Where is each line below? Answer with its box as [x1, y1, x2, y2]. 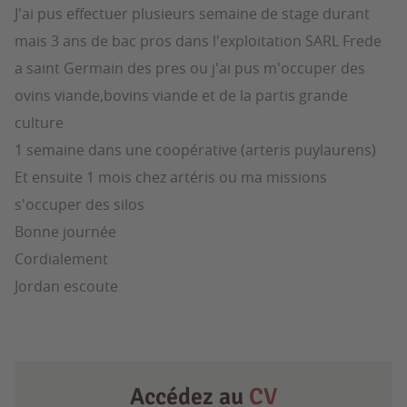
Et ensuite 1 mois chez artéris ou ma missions [15, 167, 327, 187]
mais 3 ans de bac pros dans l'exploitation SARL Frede [15, 31, 382, 51]
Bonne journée [15, 222, 116, 242]
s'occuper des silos [15, 194, 144, 214]
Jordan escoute [15, 276, 118, 296]
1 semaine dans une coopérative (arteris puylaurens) [15, 140, 376, 160]
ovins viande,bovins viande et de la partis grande [15, 85, 348, 105]
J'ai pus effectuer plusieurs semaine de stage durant [15, 4, 370, 24]
